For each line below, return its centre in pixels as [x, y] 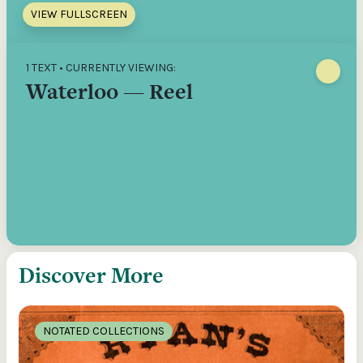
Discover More [91, 275]
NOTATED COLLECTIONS [104, 331]
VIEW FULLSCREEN [79, 14]
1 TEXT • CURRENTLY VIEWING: [101, 68]
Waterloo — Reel [109, 91]
